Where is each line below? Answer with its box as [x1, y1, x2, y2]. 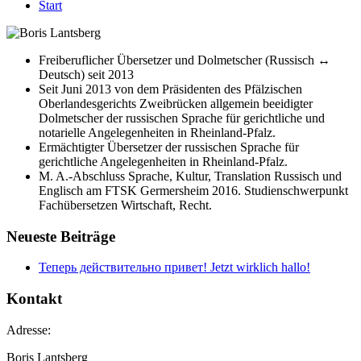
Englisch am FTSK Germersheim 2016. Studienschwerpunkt [39, 183, 348, 197]
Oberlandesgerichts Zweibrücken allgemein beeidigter [39, 96, 313, 110]
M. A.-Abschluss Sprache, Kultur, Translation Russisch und [39, 168, 342, 183]
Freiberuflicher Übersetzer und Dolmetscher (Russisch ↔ [39, 52, 330, 67]
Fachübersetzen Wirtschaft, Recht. [39, 197, 212, 212]
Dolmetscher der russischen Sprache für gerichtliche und [39, 110, 325, 125]
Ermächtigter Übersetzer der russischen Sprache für [39, 139, 299, 154]
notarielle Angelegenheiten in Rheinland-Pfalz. [39, 125, 276, 139]
